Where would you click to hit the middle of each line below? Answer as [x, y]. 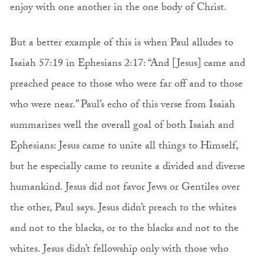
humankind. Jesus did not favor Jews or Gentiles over [125, 188]
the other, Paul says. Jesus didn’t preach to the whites [123, 209]
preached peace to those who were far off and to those [126, 85]
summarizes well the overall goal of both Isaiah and [122, 126]
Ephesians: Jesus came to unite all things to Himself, [124, 147]
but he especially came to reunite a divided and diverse [127, 167]
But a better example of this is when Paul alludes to [121, 44]
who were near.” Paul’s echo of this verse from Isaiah [122, 105]
